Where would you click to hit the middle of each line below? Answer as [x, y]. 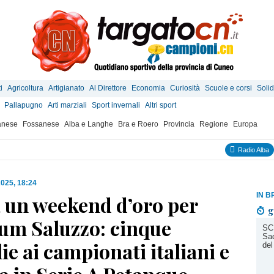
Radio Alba [253, 150]
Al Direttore [108, 88]
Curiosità [185, 88]
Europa [245, 124]
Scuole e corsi [228, 88]
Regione [214, 124]
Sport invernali [116, 105]
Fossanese [41, 124]
